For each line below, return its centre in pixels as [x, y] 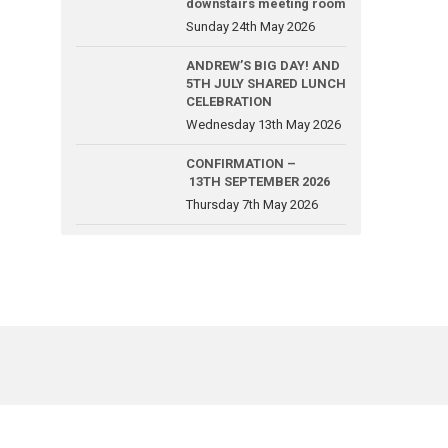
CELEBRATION [229, 101]
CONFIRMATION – [241, 163]
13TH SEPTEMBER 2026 [258, 181]
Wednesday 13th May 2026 [263, 124]
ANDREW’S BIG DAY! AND [263, 65]
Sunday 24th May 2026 [250, 26]
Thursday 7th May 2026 [252, 204]
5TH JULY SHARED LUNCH [266, 83]
